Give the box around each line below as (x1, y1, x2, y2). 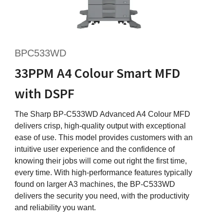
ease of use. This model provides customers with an (15, 133, 193, 142)
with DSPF (15, 85, 74, 103)
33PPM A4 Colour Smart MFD (15, 64, 180, 82)
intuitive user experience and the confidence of (15, 145, 175, 154)
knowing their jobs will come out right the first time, (15, 157, 187, 165)
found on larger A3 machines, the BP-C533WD (15, 180, 175, 189)
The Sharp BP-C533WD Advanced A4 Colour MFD (15, 110, 190, 119)
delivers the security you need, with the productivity (15, 192, 189, 200)
